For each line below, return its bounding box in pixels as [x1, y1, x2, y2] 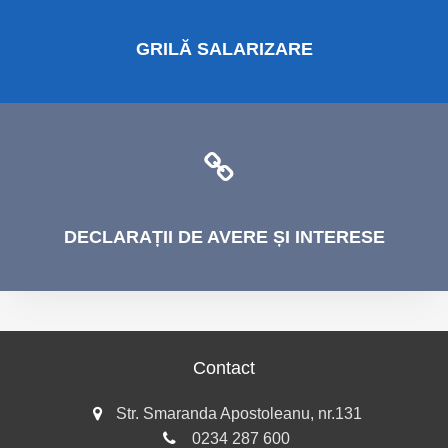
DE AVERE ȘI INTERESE [172, 227, 385, 247]
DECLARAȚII [63, 227, 173, 247]
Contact [193, 358, 255, 378]
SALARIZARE [191, 39, 313, 59]
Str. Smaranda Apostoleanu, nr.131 [116, 405, 362, 422]
